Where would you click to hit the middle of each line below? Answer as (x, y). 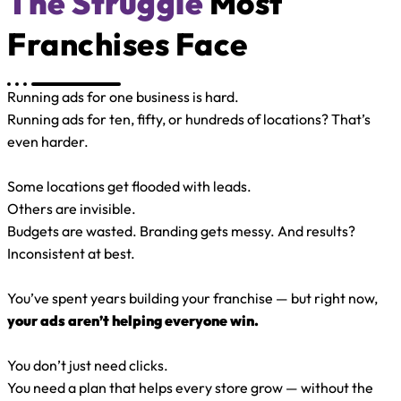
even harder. (48, 141)
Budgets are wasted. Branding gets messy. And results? (181, 230)
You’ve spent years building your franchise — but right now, (194, 298)
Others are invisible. (72, 208)
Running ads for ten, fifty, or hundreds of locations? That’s (189, 119)
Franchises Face (128, 43)
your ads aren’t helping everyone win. (133, 320)
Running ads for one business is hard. (123, 96)
